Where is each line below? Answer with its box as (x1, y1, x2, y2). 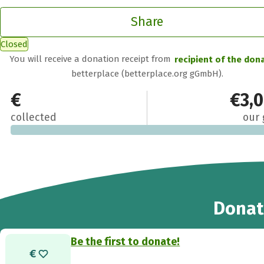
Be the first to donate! (71, 235, 180, 248)
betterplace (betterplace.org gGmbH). (71, 68, 223, 79)
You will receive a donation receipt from (9, 54, 173, 65)
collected (10, 110, 57, 124)
